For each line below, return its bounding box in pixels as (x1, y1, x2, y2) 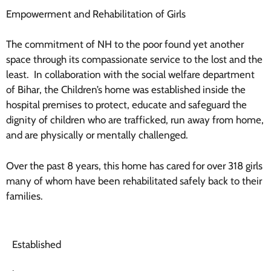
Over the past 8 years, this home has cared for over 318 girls (6, 159, 263, 172)
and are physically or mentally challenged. (6, 129, 188, 142)
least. (6, 68, 29, 81)
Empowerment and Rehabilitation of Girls (6, 7, 186, 20)
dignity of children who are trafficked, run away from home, (6, 114, 264, 126)
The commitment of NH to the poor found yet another (6, 38, 244, 51)
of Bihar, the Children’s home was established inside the (6, 83, 246, 96)
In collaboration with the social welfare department (34, 68, 255, 81)
